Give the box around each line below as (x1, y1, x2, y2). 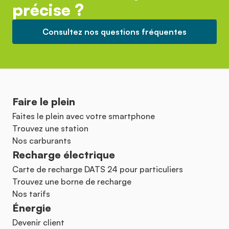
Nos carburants (12, 135, 71, 146)
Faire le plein (12, 95, 75, 108)
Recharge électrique (12, 148, 115, 162)
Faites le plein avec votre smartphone (12, 111, 155, 122)
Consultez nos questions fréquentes (42, 27, 187, 37)
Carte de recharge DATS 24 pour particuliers (12, 164, 183, 175)
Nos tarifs (12, 189, 50, 199)
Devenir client (12, 217, 64, 228)
